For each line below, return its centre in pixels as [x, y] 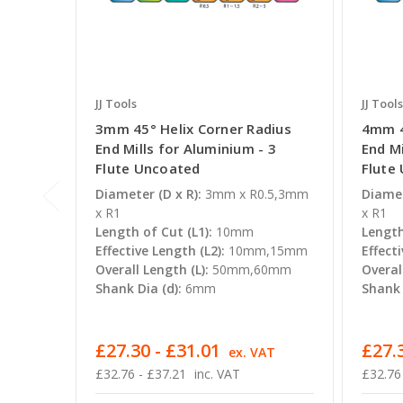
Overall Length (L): [152, 270]
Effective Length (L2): [160, 251]
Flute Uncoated [148, 169]
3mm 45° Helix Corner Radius [193, 129]
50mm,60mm [252, 270]
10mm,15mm [268, 251]
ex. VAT [251, 353]
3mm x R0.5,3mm [257, 194]
